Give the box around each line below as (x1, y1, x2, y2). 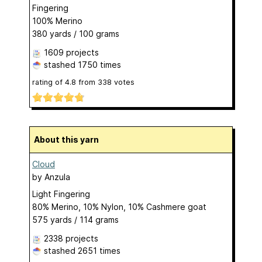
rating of (32, 77, 65, 87)
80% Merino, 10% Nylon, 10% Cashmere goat (32, 202, 206, 212)
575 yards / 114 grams (32, 215, 119, 225)
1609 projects (44, 47, 99, 57)
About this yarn (40, 135, 99, 145)
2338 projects (44, 233, 98, 244)
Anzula (44, 172, 70, 182)
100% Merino (32, 15, 82, 26)
